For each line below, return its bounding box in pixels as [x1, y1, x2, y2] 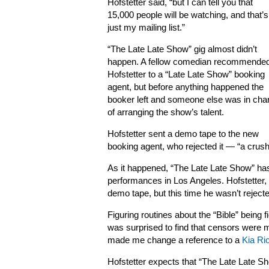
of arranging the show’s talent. [107, 107, 224, 117]
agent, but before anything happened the [107, 82, 264, 92]
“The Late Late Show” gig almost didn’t [107, 44, 257, 54]
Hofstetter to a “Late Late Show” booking [107, 70, 265, 79]
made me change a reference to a [107, 235, 242, 245]
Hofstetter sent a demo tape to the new [107, 129, 259, 139]
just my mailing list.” [107, 23, 185, 32]
